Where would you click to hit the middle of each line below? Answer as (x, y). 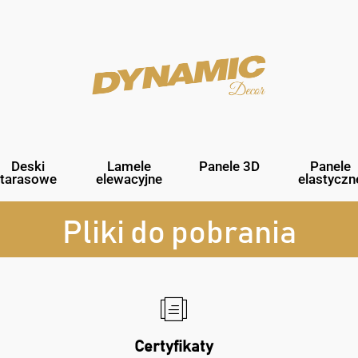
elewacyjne (129, 179)
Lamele (129, 166)
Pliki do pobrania (179, 233)
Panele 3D (229, 166)
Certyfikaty (173, 346)
